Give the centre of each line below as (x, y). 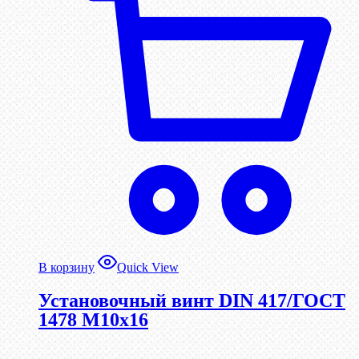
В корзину (67, 267)
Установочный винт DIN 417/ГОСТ (192, 300)
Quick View (148, 267)
